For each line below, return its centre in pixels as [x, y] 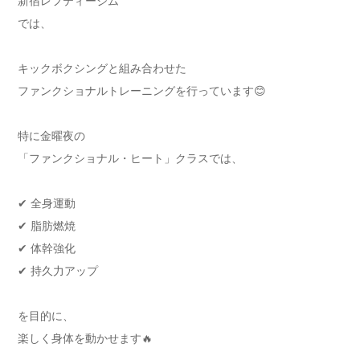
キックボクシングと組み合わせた [102, 68]
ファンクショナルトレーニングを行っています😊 [142, 91]
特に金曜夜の [51, 136]
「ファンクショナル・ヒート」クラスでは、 [130, 158]
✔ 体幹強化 [47, 248]
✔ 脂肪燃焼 [47, 226]
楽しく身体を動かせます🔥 [85, 338]
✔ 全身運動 [47, 203]
